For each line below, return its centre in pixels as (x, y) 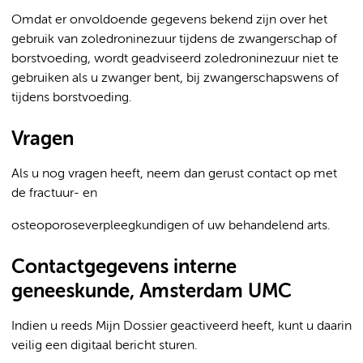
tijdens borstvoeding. (72, 98)
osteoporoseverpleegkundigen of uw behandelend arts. (171, 226)
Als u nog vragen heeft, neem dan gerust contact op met (174, 174)
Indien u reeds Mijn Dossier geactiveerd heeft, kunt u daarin (181, 327)
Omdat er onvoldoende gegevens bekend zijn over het (169, 20)
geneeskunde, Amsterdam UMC (152, 292)
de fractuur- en (54, 194)
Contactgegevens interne (124, 267)
